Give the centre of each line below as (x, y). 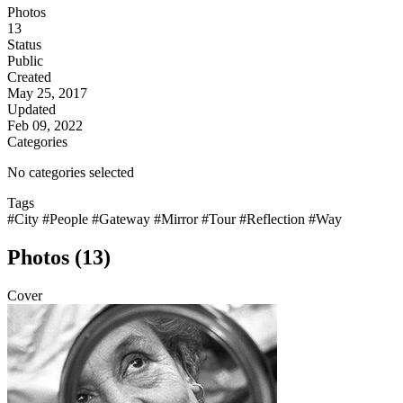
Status (24, 45)
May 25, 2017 (47, 94)
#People (67, 219)
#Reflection (274, 219)
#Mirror (178, 219)
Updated (31, 110)
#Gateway (123, 219)
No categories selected (71, 173)
